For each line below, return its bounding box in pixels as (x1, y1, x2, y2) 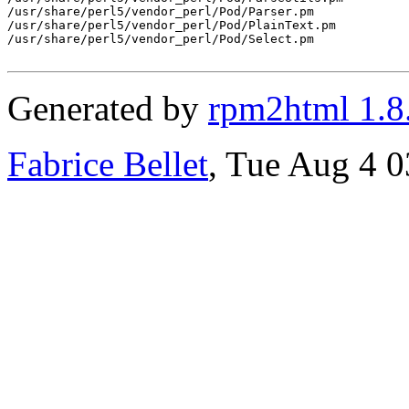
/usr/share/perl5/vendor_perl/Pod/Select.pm (7, 31, 314, 46)
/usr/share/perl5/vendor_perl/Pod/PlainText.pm (7, 17, 336, 32)
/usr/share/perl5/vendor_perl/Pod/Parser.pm (7, 4, 314, 18)
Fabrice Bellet (7, 143, 208, 184)
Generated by (7, 88, 208, 128)
